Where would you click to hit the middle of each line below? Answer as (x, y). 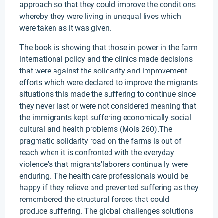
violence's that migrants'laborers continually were (104, 164)
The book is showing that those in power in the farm (109, 47)
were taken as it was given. (65, 28)
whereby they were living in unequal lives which (100, 16)
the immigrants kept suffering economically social (105, 118)
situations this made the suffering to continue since (108, 94)
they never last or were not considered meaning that (108, 106)
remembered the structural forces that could (94, 199)
